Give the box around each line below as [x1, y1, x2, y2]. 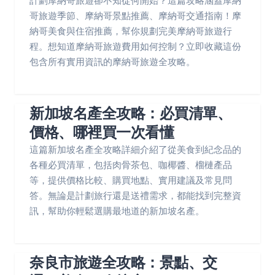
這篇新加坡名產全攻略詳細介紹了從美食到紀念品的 [29, 144, 241, 155]
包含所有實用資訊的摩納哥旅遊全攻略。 [29, 56, 195, 68]
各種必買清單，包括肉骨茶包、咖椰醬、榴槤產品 [29, 159, 232, 171]
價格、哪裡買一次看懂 [29, 123, 174, 141]
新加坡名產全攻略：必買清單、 [29, 104, 231, 122]
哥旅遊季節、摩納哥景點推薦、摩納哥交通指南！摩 [29, 10, 241, 21]
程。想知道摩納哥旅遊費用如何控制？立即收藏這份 [29, 41, 241, 52]
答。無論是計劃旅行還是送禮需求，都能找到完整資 [29, 190, 241, 201]
